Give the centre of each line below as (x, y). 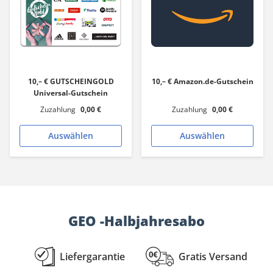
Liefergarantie (92, 256)
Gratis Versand (213, 256)
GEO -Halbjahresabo (136, 221)
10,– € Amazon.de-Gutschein (202, 81)
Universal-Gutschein (71, 93)
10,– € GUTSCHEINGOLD (71, 81)
